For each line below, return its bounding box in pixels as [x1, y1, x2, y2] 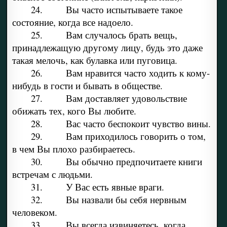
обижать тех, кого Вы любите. [12, 104, 136, 118]
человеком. [12, 206, 57, 219]
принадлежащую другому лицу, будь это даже [12, 41, 203, 54]
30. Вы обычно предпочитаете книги [30, 155, 202, 168]
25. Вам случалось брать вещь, [30, 28, 177, 42]
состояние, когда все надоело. [12, 16, 133, 29]
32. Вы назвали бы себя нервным [30, 193, 186, 206]
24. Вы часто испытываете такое [30, 3, 182, 16]
